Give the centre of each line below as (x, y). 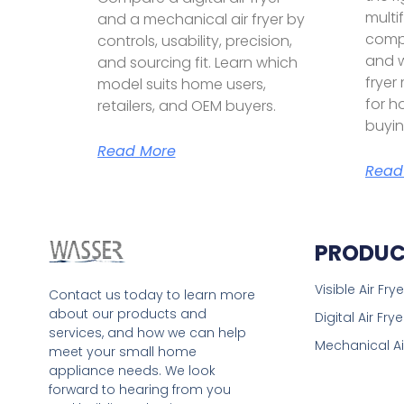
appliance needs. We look (132, 371)
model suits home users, (181, 84)
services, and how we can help (147, 333)
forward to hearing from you (139, 390)
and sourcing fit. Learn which (197, 62)
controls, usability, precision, (194, 41)
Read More (136, 151)
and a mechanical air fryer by (201, 19)
